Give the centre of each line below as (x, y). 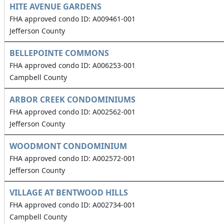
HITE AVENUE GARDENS (55, 7)
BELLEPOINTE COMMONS (59, 53)
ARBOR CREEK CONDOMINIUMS (72, 100)
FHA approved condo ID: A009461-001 (72, 19)
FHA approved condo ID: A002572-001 (72, 158)
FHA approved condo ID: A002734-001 (72, 205)
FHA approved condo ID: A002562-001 (72, 112)
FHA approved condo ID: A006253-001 (72, 65)
